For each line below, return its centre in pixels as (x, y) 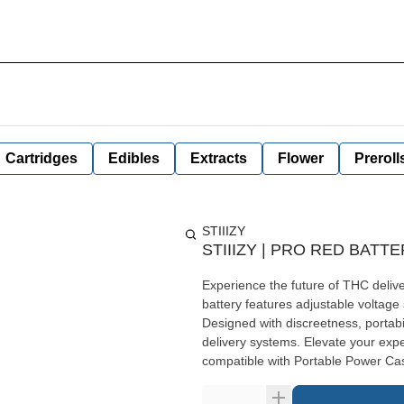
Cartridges (41, 158)
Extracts (219, 158)
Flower (301, 158)
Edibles (134, 158)
